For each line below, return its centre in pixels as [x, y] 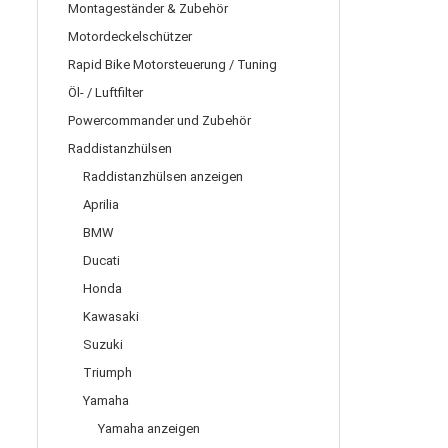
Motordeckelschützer [130, 36]
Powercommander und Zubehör [159, 120]
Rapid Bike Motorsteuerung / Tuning [172, 64]
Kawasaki [111, 316]
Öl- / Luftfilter [105, 92]
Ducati [101, 260]
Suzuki [103, 344]
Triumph [107, 372]
